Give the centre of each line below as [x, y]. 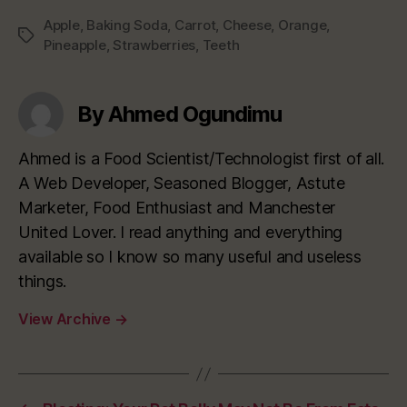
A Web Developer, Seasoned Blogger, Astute [182, 184]
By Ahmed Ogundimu [180, 114]
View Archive [66, 319]
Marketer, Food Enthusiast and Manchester [177, 208]
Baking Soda [127, 25]
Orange [302, 25]
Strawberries [154, 45]
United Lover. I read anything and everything [181, 233]
